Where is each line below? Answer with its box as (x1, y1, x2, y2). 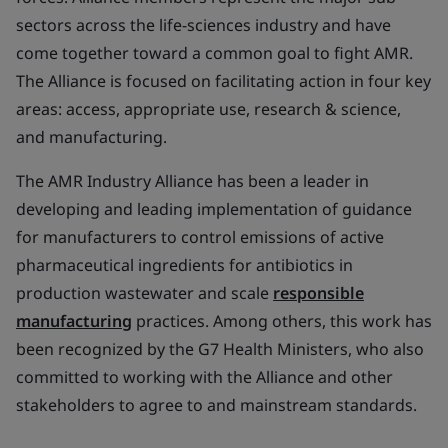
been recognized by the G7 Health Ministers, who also (16, 338, 424, 360)
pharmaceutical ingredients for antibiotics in (16, 254, 353, 276)
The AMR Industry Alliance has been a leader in (16, 170, 369, 192)
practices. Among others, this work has (132, 310, 432, 332)
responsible (273, 282, 364, 304)
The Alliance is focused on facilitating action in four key (16, 70, 431, 92)
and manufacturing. (16, 126, 167, 148)
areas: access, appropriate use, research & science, (16, 98, 401, 120)
